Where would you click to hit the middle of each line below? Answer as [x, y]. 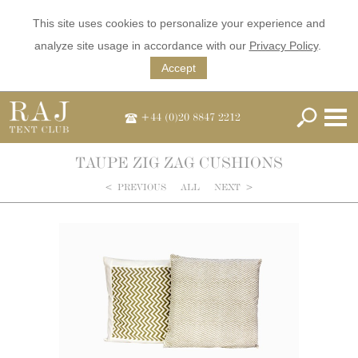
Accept [178, 68]
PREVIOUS [139, 187]
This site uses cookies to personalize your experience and [179, 23]
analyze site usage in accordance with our [141, 46]
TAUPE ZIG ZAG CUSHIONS [179, 162]
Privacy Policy [283, 46]
